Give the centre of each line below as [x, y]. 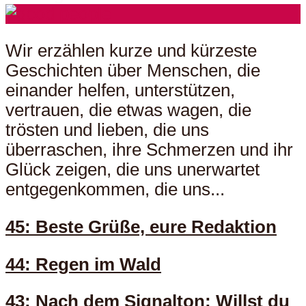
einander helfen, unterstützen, [120, 91]
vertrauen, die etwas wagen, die [128, 110]
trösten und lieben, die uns [107, 130]
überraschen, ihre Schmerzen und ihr [149, 150]
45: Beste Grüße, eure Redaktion [141, 226]
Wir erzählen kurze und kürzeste [131, 51]
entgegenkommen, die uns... [115, 190]
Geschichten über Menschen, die [133, 71]
